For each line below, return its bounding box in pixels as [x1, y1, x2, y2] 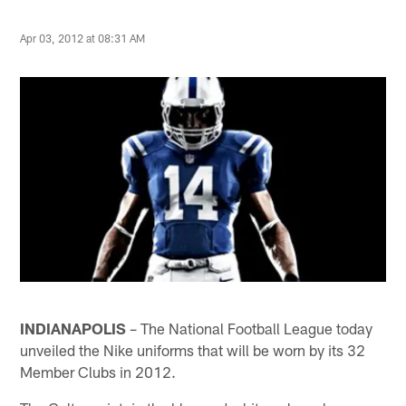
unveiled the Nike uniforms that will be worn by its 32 [20, 340, 366, 359]
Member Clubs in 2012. [20, 362, 177, 381]
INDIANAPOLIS [20, 318, 127, 337]
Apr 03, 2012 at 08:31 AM [20, 32, 146, 45]
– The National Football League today [126, 318, 373, 337]
